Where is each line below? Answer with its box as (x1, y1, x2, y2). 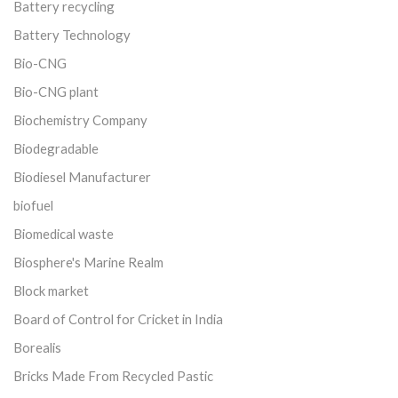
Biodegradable (13, 139, 99, 156)
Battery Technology (13, 26, 131, 43)
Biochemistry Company (13, 111, 147, 128)
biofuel (13, 196, 53, 213)
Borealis (13, 338, 61, 355)
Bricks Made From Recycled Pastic (13, 367, 213, 384)
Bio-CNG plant (13, 83, 99, 99)
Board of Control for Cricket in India (13, 310, 223, 327)
